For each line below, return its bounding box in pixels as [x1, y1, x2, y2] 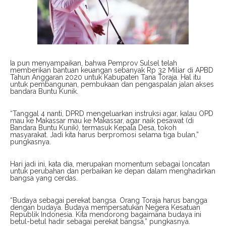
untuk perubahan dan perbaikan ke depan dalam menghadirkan [10, 166, 215, 175]
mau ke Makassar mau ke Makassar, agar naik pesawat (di [10, 116, 194, 125]
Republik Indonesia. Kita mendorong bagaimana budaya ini [10, 210, 201, 218]
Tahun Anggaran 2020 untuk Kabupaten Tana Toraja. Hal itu [10, 73, 201, 81]
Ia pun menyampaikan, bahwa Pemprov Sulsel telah [10, 59, 177, 67]
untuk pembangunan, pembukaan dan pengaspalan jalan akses [10, 80, 214, 88]
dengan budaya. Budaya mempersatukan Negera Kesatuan [10, 203, 200, 211]
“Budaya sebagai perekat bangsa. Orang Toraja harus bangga [10, 196, 207, 204]
